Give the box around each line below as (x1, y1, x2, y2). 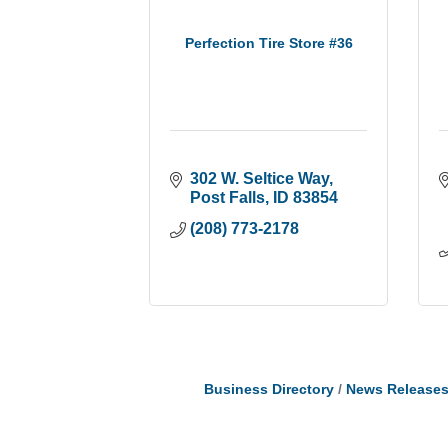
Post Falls (190, 188, 266, 206)
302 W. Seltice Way (190, 169, 330, 187)
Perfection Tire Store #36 (184, 34, 353, 51)
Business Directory (203, 381, 334, 397)
